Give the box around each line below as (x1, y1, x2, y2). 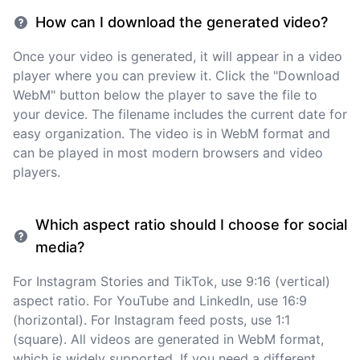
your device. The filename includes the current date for (13, 106, 347, 122)
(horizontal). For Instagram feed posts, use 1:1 (13, 312, 290, 328)
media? (35, 239, 84, 256)
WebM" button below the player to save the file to (13, 87, 317, 103)
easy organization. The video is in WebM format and (13, 125, 330, 141)
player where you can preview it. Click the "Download (13, 67, 340, 84)
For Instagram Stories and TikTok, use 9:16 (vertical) (13, 273, 330, 289)
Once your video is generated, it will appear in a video (13, 48, 342, 64)
